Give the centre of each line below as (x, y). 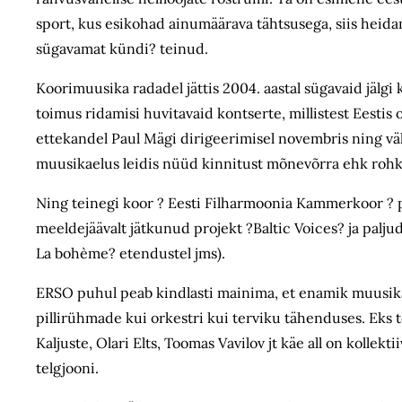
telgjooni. (67, 368)
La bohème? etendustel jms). (131, 253)
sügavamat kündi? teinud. (122, 48)
